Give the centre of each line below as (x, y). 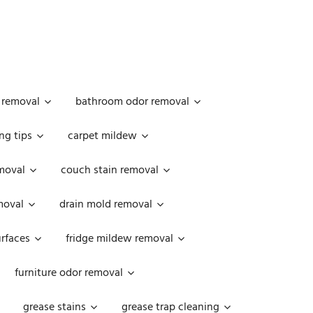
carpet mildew (102, 136)
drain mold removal (106, 205)
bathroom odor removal (132, 102)
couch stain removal (110, 170)
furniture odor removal (69, 273)
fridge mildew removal (119, 239)
